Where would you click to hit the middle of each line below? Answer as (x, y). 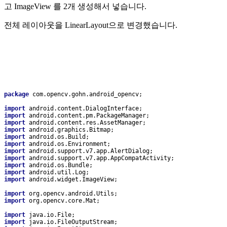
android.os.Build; (59, 137)
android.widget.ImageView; (73, 180)
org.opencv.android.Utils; (73, 194)
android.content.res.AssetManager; (87, 123)
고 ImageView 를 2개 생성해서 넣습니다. (76, 7)
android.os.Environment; (70, 144)
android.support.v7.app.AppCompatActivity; (102, 158)
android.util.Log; (59, 173)
